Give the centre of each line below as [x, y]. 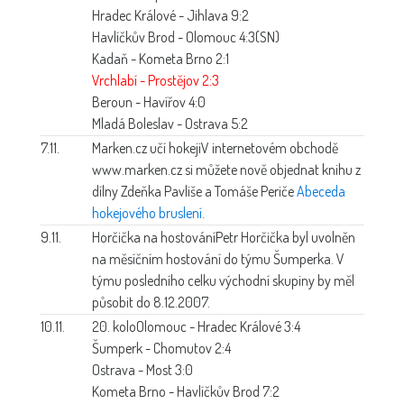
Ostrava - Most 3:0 [142, 369]
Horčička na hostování [154, 237]
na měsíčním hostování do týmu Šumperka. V [218, 258]
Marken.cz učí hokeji [147, 147]
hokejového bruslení [147, 212]
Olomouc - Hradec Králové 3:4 [218, 326]
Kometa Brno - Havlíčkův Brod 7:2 [186, 391]
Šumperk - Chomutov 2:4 [161, 348]
